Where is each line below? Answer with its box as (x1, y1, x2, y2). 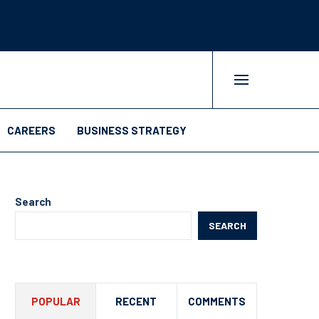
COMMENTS (187, 295, 246, 308)
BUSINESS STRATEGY (77, 124, 187, 137)
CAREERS (7, 124, 56, 137)
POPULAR (31, 295, 80, 308)
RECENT (115, 295, 157, 308)
